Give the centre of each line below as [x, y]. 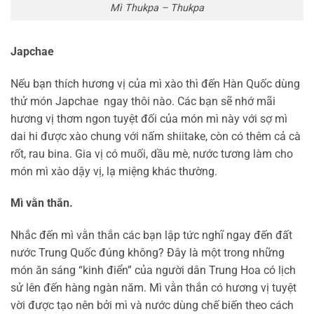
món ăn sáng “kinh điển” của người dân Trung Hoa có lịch [153, 271]
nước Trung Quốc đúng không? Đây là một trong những [148, 253]
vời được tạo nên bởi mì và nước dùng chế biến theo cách [152, 306]
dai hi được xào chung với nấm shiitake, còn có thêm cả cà [156, 136]
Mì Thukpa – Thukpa [157, 8]
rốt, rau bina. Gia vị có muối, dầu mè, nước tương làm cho [152, 153]
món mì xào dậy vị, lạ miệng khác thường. [114, 171]
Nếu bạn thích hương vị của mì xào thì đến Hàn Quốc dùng [155, 83]
